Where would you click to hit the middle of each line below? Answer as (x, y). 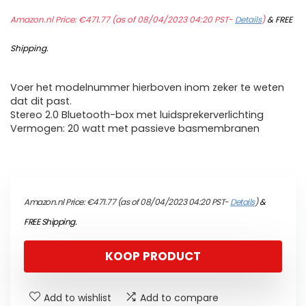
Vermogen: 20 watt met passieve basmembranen (135, 129)
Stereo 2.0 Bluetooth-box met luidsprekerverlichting (137, 115)
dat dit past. (41, 101)
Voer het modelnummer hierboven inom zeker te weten (147, 88)
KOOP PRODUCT (153, 256)
